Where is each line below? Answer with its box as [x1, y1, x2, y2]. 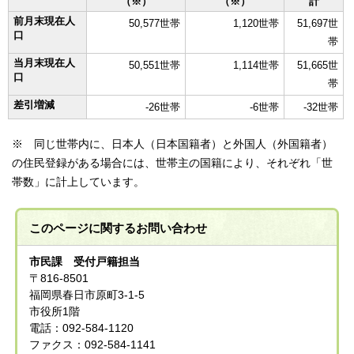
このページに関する [29, 221, 137, 235]
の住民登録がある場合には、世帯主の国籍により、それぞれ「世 [12, 157, 333, 170]
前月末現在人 [13, 15, 75, 28]
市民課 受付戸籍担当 [29, 256, 141, 269]
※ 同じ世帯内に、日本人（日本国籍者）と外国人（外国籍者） [12, 138, 333, 151]
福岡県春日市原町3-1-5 [29, 289, 145, 302]
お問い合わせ [136, 221, 208, 235]
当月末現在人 [13, 57, 75, 70]
